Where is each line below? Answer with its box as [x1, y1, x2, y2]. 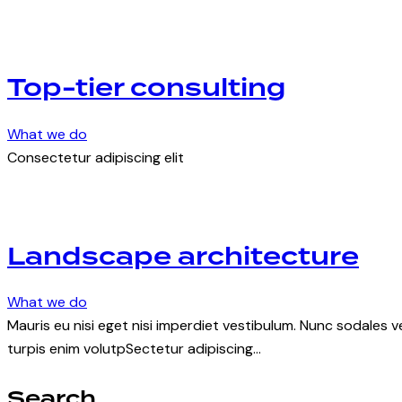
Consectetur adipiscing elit [7, 147, 184, 167]
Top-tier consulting [7, 69, 286, 108]
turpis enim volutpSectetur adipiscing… [7, 339, 261, 359]
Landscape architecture [7, 238, 359, 276]
